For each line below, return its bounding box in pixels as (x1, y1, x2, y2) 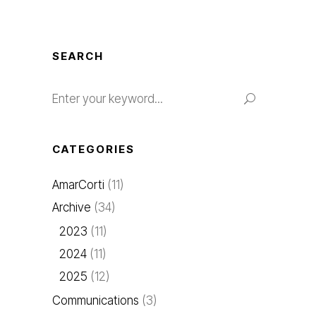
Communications (52, 293, 139, 308)
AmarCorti (52, 178, 104, 193)
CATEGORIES (52, 142, 135, 157)
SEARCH (52, 49, 104, 63)
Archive (52, 200, 91, 215)
